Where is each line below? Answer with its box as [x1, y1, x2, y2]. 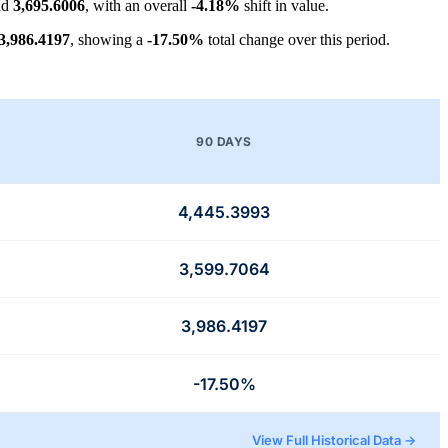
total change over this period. [204, 31, 390, 49]
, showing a [70, 31, 147, 49]
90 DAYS [196, 133, 252, 149]
